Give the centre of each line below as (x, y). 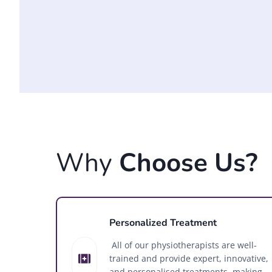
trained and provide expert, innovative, (189, 258)
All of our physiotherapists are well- (183, 245)
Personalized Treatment (163, 223)
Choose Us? (185, 163)
